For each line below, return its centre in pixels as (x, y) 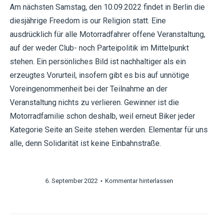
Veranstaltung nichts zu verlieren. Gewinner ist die (94, 102)
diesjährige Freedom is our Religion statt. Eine (88, 21)
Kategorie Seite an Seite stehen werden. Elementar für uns (109, 130)
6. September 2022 (71, 181)
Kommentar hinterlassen (139, 181)
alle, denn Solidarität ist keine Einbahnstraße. (85, 143)
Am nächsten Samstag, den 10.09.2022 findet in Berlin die (107, 7)
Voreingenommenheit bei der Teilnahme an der (89, 89)
